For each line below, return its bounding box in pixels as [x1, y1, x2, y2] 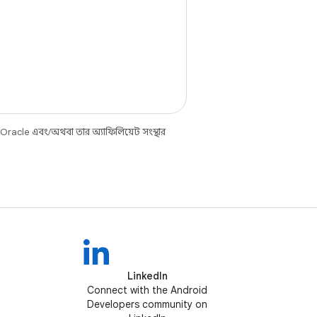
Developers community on [87, 298, 207, 311]
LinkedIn [127, 270, 168, 282]
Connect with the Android [87, 284, 207, 296]
